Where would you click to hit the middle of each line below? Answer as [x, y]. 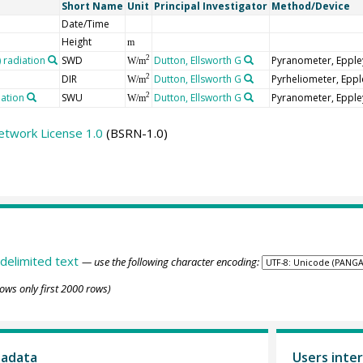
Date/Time [85, 23]
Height [76, 41]
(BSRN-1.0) [135, 132]
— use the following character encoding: [170, 262]
